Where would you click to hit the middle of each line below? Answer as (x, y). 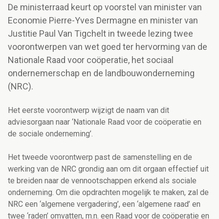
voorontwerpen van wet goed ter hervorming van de (108, 47)
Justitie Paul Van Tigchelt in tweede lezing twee (100, 34)
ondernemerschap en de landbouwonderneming (101, 73)
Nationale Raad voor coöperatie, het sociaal (91, 60)
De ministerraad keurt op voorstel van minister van (105, 7)
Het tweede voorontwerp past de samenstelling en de (100, 157)
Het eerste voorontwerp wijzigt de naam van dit (88, 110)
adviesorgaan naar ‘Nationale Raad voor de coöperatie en (105, 122)
